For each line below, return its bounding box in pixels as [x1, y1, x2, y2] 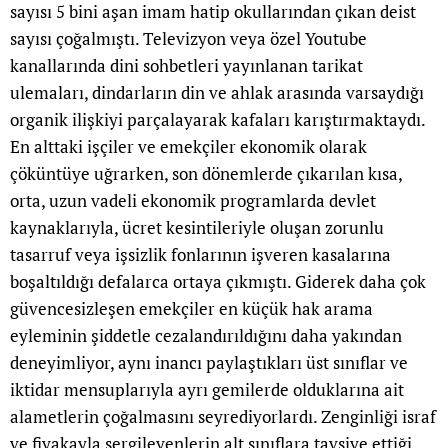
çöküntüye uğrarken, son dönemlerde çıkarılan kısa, [10, 162, 402, 186]
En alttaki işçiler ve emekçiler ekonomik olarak [10, 135, 367, 159]
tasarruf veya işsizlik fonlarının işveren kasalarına [10, 243, 391, 267]
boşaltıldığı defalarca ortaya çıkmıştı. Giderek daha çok [10, 270, 426, 294]
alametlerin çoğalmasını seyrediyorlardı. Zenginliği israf [10, 405, 436, 429]
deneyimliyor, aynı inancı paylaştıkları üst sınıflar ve [10, 351, 408, 375]
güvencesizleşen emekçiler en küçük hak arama [10, 297, 373, 321]
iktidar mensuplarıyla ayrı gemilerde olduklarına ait [10, 378, 404, 402]
